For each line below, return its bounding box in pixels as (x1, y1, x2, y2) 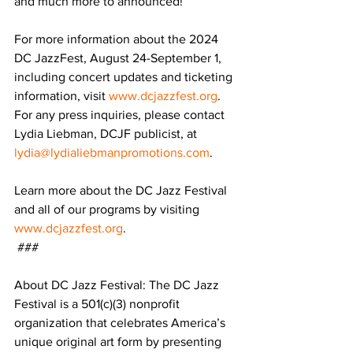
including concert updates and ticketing (14, 70, 236, 84)
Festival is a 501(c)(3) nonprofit (14, 297, 183, 310)
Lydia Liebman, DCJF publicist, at (14, 127, 200, 140)
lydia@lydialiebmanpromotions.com (14, 146, 210, 159)
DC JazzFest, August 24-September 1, (14, 51, 225, 65)
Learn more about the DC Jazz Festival (14, 184, 230, 197)
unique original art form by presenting (14, 335, 225, 348)
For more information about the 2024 (14, 32, 221, 46)
